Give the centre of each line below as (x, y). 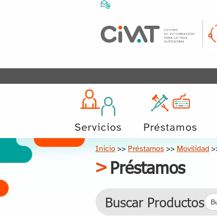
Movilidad (193, 149)
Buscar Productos (155, 202)
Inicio (105, 149)
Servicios (98, 128)
